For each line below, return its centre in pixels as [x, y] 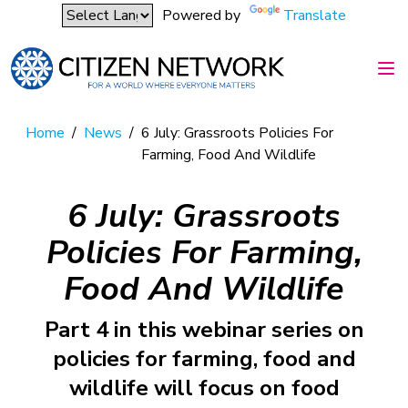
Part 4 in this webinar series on [204, 329]
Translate [315, 15]
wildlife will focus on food [204, 388]
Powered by [201, 15]
